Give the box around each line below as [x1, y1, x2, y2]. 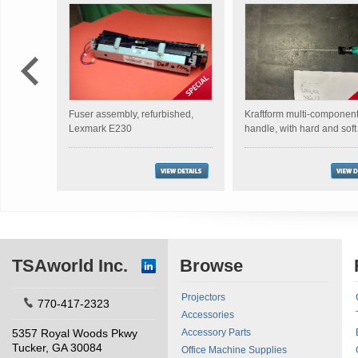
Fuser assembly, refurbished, [69, 109, 193, 120]
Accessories [181, 309, 234, 320]
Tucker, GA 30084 [12, 341, 102, 354]
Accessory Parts [181, 327, 251, 338]
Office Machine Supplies [181, 344, 287, 356]
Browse [180, 256, 243, 276]
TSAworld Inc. [12, 256, 128, 276]
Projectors [181, 292, 225, 303]
